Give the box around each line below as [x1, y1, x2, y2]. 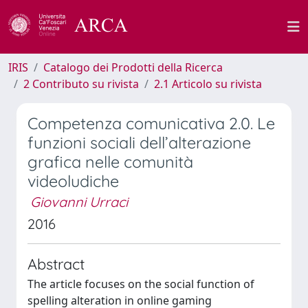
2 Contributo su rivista [23, 76, 139, 91]
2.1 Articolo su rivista [154, 76, 262, 91]
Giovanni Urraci [30, 193, 128, 210]
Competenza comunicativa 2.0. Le [27, 113, 275, 133]
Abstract [27, 254, 85, 273]
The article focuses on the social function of [27, 276, 254, 291]
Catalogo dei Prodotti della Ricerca [43, 60, 223, 75]
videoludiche [27, 171, 119, 191]
